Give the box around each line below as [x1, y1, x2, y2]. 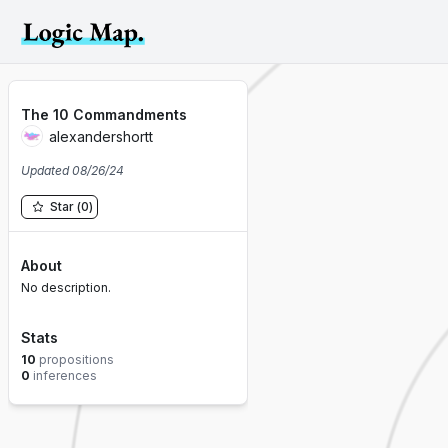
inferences [33, 368, 97, 384]
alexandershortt [48, 128, 153, 146]
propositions [39, 352, 114, 368]
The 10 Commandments [21, 106, 187, 123]
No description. [21, 280, 111, 296]
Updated [21, 163, 72, 179]
